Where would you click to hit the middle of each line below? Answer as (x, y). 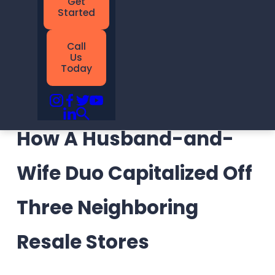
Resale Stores (83, 242)
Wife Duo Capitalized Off (134, 173)
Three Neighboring (107, 207)
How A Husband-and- (125, 138)
